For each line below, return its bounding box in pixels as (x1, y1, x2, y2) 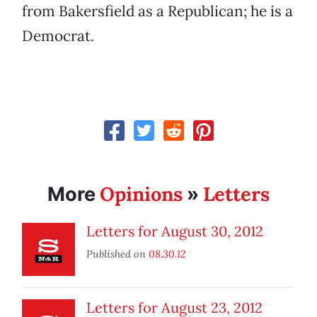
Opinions (100, 182, 183, 207)
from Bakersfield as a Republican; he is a (22, 1, 293, 21)
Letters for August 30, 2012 (86, 222, 263, 241)
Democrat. (22, 26, 94, 46)
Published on (86, 247, 149, 261)
